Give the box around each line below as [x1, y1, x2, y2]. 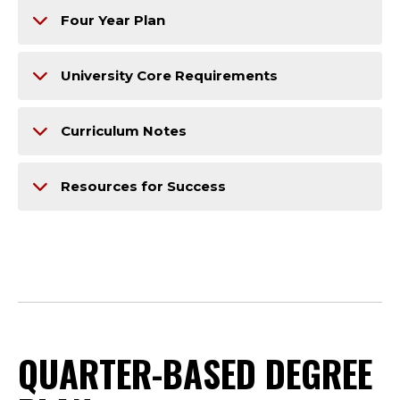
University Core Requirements [61, 67, 278, 84]
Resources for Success [61, 178, 226, 195]
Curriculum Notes [61, 122, 187, 139]
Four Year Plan [61, 12, 165, 29]
